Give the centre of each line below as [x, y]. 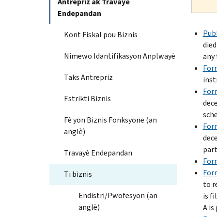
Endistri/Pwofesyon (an [118, 195]
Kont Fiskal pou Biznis [101, 34]
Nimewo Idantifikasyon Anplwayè [120, 56]
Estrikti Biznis [87, 98]
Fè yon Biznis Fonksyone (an [110, 120]
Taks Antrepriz [88, 77]
